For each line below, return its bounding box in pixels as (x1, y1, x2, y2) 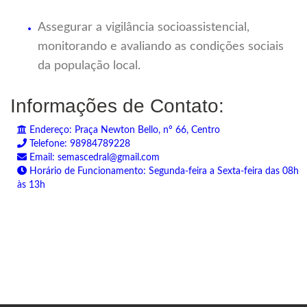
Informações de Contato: (10, 95, 224, 117)
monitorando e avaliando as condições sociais (38, 40, 284, 53)
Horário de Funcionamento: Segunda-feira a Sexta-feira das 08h (27, 167, 299, 177)
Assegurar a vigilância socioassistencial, (38, 21, 249, 34)
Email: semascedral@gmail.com (27, 153, 160, 163)
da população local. (38, 60, 140, 73)
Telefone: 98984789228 (27, 139, 130, 149)
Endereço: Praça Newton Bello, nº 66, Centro (27, 125, 220, 136)
